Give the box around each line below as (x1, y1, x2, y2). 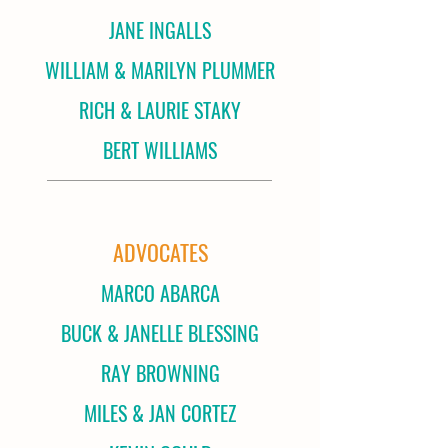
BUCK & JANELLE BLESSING (61, 318, 259, 348)
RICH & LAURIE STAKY (79, 95, 241, 125)
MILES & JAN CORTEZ (84, 398, 236, 428)
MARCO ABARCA (100, 278, 220, 308)
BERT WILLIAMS (103, 135, 217, 165)
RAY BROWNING (100, 358, 220, 388)
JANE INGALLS (109, 15, 211, 45)
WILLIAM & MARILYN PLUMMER (45, 55, 275, 85)
